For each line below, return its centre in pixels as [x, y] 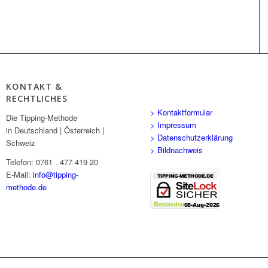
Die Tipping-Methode [42, 118]
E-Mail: [20, 175]
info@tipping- [56, 175]
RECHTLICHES [37, 99]
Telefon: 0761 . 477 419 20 [52, 162]
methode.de [27, 187]
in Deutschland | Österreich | [55, 130]
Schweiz [21, 143]
